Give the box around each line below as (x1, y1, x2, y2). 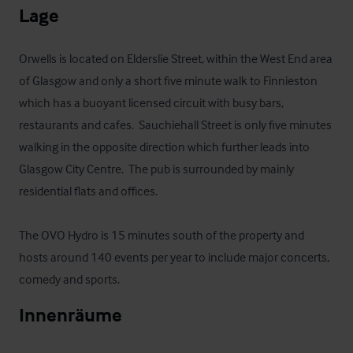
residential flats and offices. (19, 183, 158, 199)
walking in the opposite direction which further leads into (19, 139, 310, 154)
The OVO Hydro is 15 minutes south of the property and (19, 227, 304, 243)
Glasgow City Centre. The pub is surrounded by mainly (19, 161, 294, 176)
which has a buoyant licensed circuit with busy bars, (19, 95, 284, 110)
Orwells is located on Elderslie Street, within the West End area (19, 50, 333, 66)
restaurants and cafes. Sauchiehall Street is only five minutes (19, 117, 332, 132)
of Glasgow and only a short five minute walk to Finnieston (19, 72, 318, 88)
